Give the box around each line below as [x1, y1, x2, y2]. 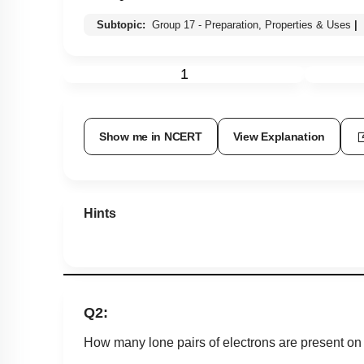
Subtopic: [97, 18, 149, 31]
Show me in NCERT [99, 129, 202, 143]
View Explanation [232, 129, 326, 143]
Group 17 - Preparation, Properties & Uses [152, 18, 351, 31]
